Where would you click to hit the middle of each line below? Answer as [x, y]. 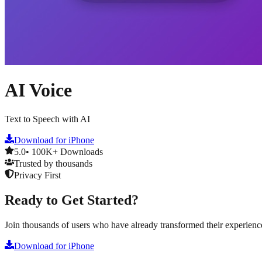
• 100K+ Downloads [64, 151]
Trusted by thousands [53, 163]
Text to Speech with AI [47, 119]
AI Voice [38, 90]
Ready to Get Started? [72, 200]
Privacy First [37, 175]
